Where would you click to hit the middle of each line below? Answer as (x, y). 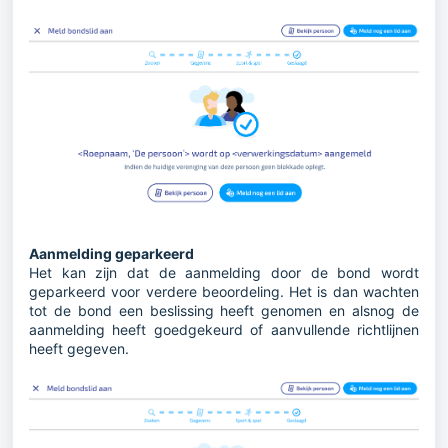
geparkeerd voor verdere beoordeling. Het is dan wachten (224, 291)
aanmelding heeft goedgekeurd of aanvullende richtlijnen (224, 329)
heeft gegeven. (79, 348)
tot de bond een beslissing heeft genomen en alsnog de (224, 310)
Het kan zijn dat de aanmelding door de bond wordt (224, 272)
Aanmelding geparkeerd (111, 253)
